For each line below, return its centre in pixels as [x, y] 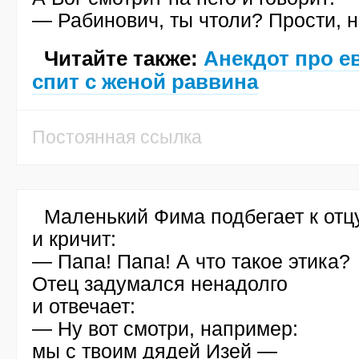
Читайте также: [124, 58]
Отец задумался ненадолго [160, 284]
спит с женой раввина [145, 82]
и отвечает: [84, 306]
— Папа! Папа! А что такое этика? [191, 261]
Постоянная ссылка [117, 137]
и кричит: [74, 239]
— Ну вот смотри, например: [165, 329]
